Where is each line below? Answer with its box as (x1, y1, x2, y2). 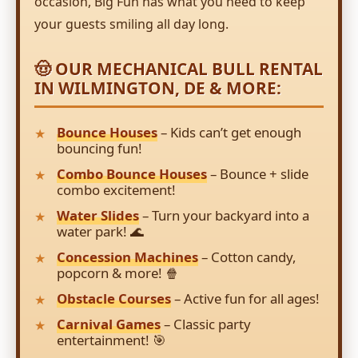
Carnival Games (57, 315, 161, 334)
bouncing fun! (57, 139, 142, 158)
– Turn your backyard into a (139, 206, 309, 225)
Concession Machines (57, 248, 198, 267)
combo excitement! (57, 181, 176, 200)
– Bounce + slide (207, 165, 308, 184)
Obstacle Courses (57, 289, 171, 308)
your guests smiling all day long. (34, 15, 229, 34)
